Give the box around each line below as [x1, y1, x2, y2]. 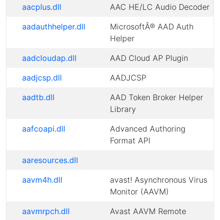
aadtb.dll [22, 92, 55, 102]
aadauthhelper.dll [22, 22, 85, 31]
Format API [110, 136, 150, 145]
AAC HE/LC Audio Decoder [110, 2, 210, 12]
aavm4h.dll [22, 175, 62, 185]
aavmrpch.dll [22, 206, 70, 216]
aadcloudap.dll [22, 53, 77, 63]
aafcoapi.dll [22, 124, 65, 134]
